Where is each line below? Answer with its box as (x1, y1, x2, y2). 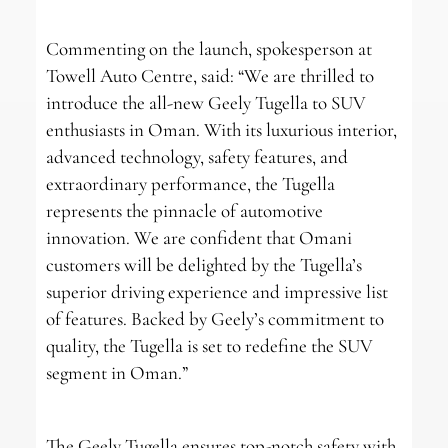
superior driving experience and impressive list (45, 280, 388, 304)
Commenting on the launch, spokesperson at (45, 37, 372, 61)
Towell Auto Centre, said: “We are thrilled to (45, 64, 374, 88)
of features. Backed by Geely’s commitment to (45, 307, 384, 331)
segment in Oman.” (45, 361, 188, 385)
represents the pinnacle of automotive (45, 199, 323, 223)
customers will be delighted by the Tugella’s (45, 253, 362, 277)
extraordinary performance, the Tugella (45, 172, 335, 196)
